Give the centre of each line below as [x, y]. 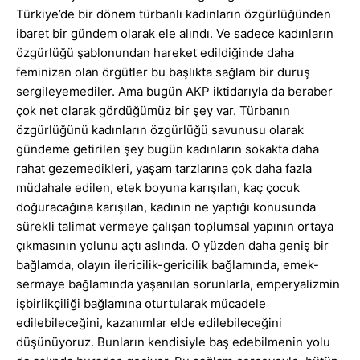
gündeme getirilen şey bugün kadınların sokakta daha [168, 149]
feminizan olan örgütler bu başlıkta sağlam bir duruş [163, 72]
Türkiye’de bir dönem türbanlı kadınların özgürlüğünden [174, 14]
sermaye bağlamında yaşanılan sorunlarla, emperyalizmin [178, 284]
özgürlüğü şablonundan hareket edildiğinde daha [155, 53]
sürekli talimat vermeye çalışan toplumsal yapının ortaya [175, 227]
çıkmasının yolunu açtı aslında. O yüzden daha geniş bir [172, 246]
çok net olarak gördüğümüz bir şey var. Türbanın [153, 111]
